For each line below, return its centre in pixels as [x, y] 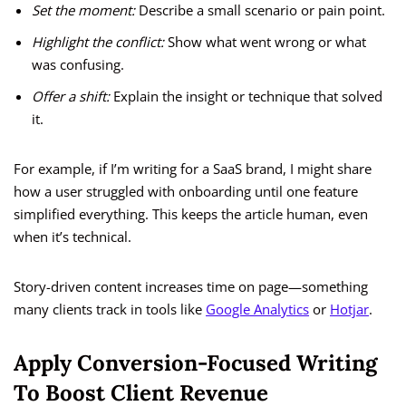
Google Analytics [257, 309]
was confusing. [78, 65]
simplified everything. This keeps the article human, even [191, 214]
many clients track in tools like [110, 309]
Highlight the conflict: [98, 42]
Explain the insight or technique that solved [246, 97]
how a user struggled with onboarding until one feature [186, 192]
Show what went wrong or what [265, 42]
